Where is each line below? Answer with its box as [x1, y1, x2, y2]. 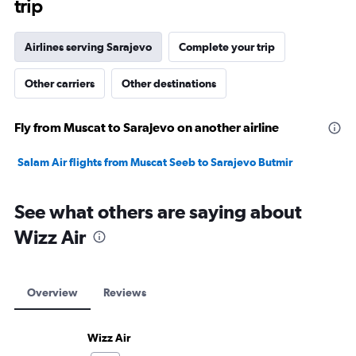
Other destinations [122, 77, 216, 90]
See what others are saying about [14, 200, 302, 222]
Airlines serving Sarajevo [25, 41, 152, 53]
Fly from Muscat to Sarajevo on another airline [14, 120, 279, 134]
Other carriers [25, 77, 95, 90]
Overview [27, 286, 78, 299]
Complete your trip [179, 41, 275, 53]
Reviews [103, 286, 146, 299]
